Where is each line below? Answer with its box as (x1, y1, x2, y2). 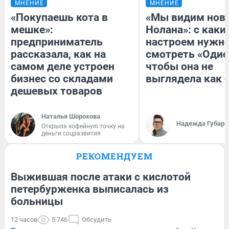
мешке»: (11, 24, 53, 36)
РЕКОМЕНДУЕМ (76, 150, 153, 163)
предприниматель (11, 36, 103, 49)
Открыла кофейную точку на (41, 123, 125, 130)
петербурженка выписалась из (11, 183, 169, 196)
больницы (11, 195, 63, 208)
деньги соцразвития (41, 130, 101, 138)
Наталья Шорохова (41, 112, 100, 121)
